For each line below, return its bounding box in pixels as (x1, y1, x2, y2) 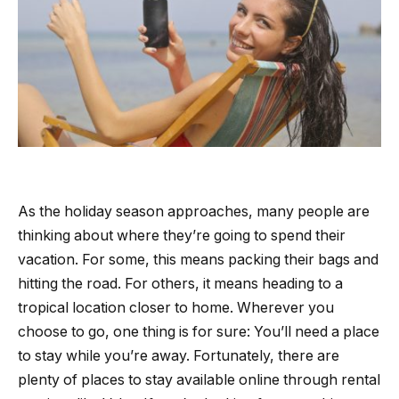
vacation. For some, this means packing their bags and (18, 251, 379, 269)
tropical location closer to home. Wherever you (18, 299, 334, 317)
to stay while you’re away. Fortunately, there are (18, 347, 339, 365)
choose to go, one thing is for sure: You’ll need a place (18, 323, 379, 341)
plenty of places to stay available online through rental (18, 371, 380, 389)
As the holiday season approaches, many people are (18, 203, 370, 221)
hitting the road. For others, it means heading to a (18, 275, 343, 293)
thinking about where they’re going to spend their (18, 227, 346, 245)
